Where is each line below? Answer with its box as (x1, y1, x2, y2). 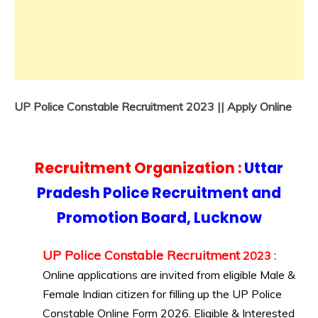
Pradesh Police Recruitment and (37, 182, 281, 204)
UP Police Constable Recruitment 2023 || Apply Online (14, 99, 292, 114)
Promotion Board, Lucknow (56, 207, 262, 229)
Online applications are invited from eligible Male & (43, 268, 295, 283)
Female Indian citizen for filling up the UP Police (43, 287, 282, 302)
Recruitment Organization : (35, 158, 241, 179)
